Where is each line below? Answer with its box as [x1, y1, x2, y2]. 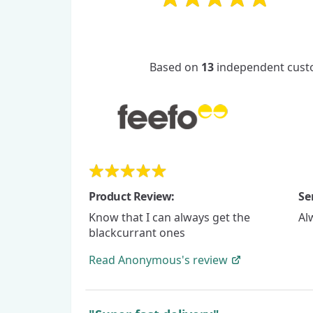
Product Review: [89, 188, 175, 204]
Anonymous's [118, 252, 190, 268]
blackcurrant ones [89, 224, 185, 240]
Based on [149, 59, 201, 75]
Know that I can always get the [89, 209, 250, 225]
